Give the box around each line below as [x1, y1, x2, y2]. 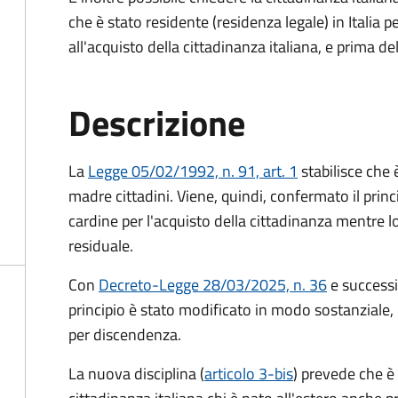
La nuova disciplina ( [68, 362, 204, 386]
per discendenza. [68, 322, 181, 346]
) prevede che [293, 362, 386, 386]
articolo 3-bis [204, 362, 293, 386]
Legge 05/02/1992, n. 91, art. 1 [88, 159, 298, 183]
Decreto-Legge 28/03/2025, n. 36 [99, 273, 327, 297]
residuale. [68, 234, 133, 258]
